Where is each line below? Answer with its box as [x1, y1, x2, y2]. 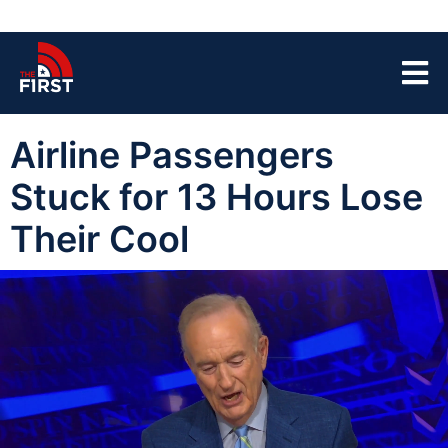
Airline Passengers [10, 133, 334, 177]
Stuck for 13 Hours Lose [10, 175, 423, 219]
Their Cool [10, 217, 189, 261]
